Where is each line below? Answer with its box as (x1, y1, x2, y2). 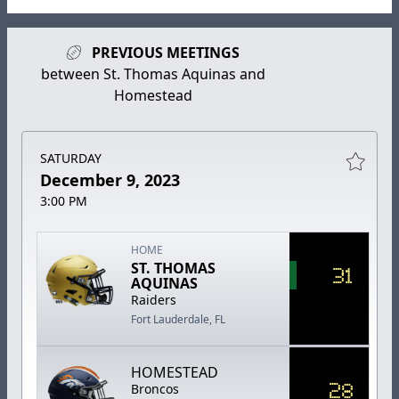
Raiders (131, 291, 177, 309)
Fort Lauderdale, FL (131, 312, 226, 328)
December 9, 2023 (40, 169, 180, 191)
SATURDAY (40, 150, 102, 167)
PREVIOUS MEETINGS (88, 43, 240, 63)
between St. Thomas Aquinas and (41, 64, 266, 85)
